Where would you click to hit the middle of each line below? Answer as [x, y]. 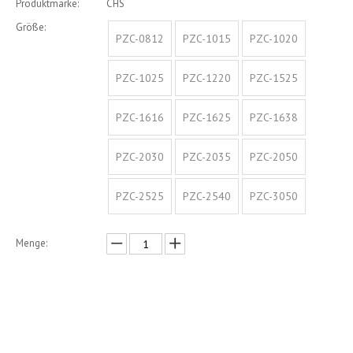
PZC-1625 [207, 117]
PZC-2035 [207, 156]
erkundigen [117, 305]
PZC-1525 [274, 78]
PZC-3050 [274, 196]
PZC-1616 [140, 117]
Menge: [32, 243]
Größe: [31, 27]
